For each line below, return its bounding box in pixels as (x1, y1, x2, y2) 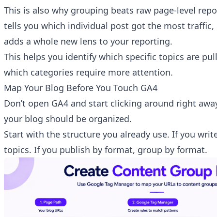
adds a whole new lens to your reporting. (4, 35, 172, 47)
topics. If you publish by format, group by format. (4, 144, 207, 156)
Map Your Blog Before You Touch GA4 (4, 82, 157, 94)
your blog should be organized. (4, 113, 132, 125)
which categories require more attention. (4, 66, 173, 78)
